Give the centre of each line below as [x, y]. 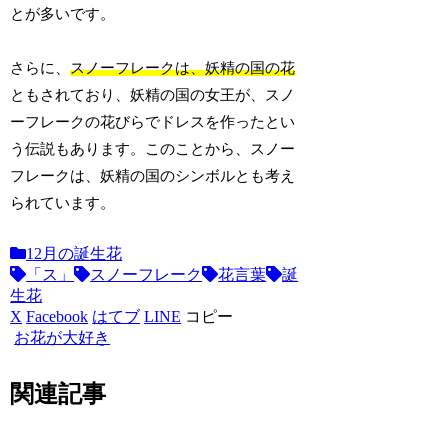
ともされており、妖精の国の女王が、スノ [153, 95]
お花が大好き [62, 338]
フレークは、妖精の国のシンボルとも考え [153, 176]
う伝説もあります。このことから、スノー [153, 149]
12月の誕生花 [74, 254]
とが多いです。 [63, 14]
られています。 [63, 203]
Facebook [57, 317]
